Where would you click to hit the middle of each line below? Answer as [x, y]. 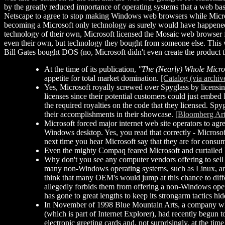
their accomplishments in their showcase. [110, 114]
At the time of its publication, [91, 69]
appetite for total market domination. [102, 78]
